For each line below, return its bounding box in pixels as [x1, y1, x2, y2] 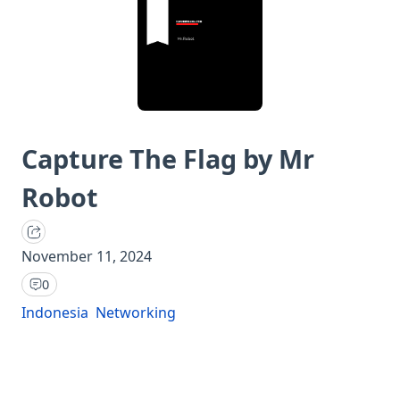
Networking [96, 302, 176, 322]
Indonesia [21, 302, 88, 322]
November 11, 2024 [21, 246, 152, 266]
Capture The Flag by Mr [21, 140, 314, 176]
